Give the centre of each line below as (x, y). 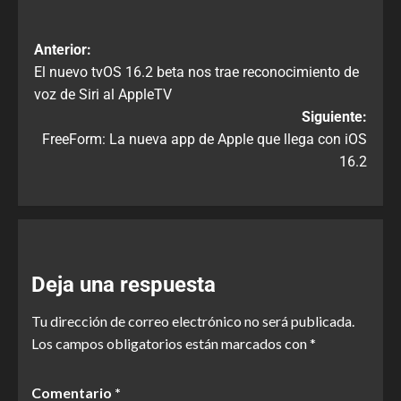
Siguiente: (334, 117)
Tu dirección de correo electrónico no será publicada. (193, 321)
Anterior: (63, 50)
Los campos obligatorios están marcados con (171, 344)
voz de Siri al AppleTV (103, 95)
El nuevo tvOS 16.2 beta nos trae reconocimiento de (196, 73)
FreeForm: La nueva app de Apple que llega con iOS (205, 140)
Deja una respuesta (124, 285)
